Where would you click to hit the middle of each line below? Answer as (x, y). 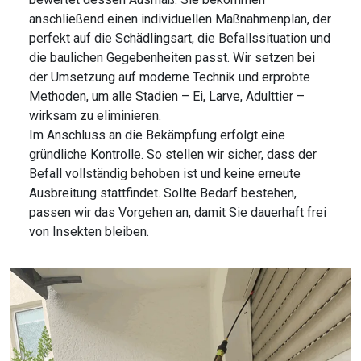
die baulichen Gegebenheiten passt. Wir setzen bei (172, 58)
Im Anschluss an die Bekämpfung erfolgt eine (157, 135)
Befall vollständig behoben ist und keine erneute (165, 174)
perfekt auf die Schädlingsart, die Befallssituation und (180, 39)
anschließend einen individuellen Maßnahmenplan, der (180, 19)
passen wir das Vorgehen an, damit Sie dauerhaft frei (178, 213)
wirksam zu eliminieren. (95, 116)
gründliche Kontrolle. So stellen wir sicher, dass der (173, 155)
